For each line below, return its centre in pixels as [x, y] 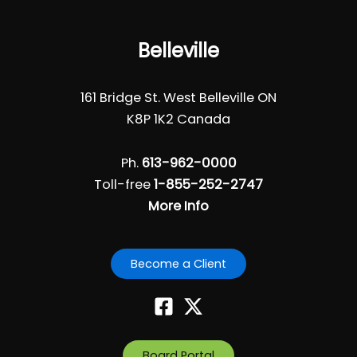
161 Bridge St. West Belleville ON [178, 97]
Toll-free [124, 185]
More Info [178, 206]
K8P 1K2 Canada [178, 119]
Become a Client [178, 264]
